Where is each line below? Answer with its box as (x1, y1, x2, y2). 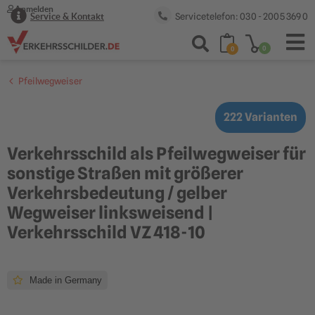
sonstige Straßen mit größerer (7, 163, 243, 184)
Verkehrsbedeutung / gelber (7, 183, 227, 203)
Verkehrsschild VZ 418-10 (7, 222, 205, 243)
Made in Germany (27, 275, 102, 285)
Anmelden (15, 4, 53, 13)
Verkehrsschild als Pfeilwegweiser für (7, 143, 306, 164)
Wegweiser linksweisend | (7, 202, 214, 223)
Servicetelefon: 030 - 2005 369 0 (175, 11, 308, 22)
